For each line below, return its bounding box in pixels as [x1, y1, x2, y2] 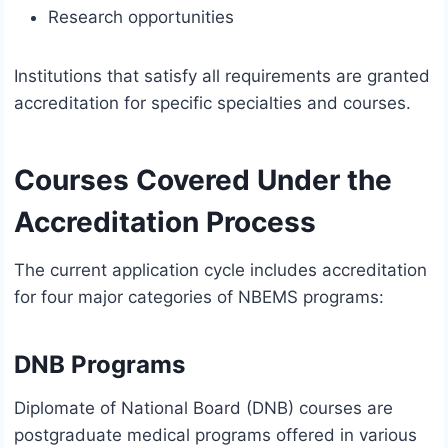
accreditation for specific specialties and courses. [14, 93, 411, 114]
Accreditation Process [14, 205, 316, 240]
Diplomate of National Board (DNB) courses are [14, 398, 393, 419]
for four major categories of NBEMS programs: [14, 287, 384, 308]
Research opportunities [48, 7, 234, 28]
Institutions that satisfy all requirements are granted [14, 66, 430, 87]
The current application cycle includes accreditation [14, 260, 427, 281]
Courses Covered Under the [14, 163, 392, 198]
